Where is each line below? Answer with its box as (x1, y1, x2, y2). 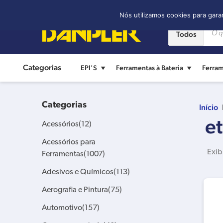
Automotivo (42, 204, 82, 212)
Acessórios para (42, 138, 96, 146)
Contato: (47, 5, 77, 13)
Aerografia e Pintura (42, 186, 108, 194)
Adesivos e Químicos (42, 168, 113, 176)
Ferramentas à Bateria (116, 64, 183, 72)
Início (199, 103, 219, 112)
